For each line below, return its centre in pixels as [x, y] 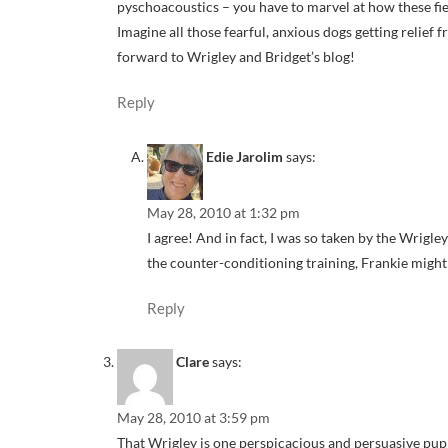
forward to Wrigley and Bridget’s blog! [236, 57]
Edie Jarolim [244, 156]
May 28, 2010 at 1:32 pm [223, 212]
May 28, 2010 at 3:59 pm [193, 418]
